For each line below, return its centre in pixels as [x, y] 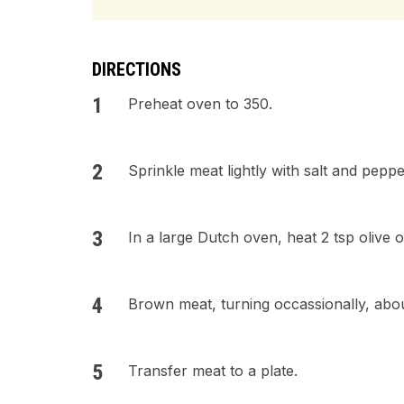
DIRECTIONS [137, 69]
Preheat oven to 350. [200, 104]
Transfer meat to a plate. [213, 371]
